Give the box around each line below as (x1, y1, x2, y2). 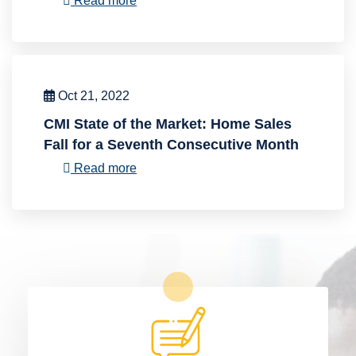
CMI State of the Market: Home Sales (44, 116, 292, 133)
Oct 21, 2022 (55, 89, 130, 103)
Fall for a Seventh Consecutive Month (44, 137, 299, 153)
